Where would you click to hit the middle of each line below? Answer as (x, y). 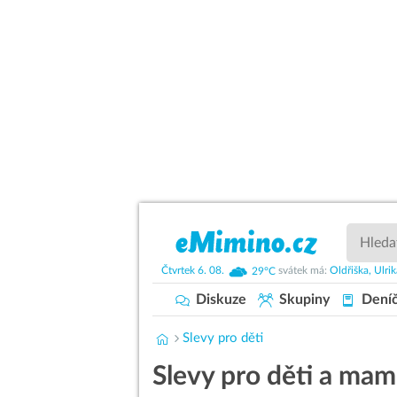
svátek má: (304, 271)
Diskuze (220, 300)
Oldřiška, (351, 271)
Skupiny (302, 300)
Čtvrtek (178, 271)
